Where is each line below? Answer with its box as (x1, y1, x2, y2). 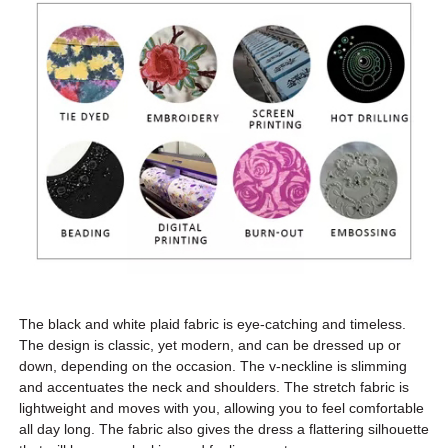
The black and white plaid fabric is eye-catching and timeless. (18, 315, 406, 332)
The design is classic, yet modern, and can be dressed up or (18, 336, 401, 353)
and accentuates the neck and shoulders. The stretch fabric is (18, 378, 409, 395)
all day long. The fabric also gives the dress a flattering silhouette (18, 420, 429, 437)
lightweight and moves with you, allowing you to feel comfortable (18, 399, 424, 416)
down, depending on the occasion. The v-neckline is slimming (18, 357, 407, 374)
